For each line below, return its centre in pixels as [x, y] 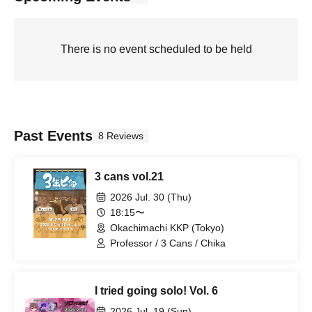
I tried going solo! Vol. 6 [156, 291]
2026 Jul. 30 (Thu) [151, 197]
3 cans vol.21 [129, 177]
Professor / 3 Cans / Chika [168, 243]
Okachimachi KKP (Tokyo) [167, 228]
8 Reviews [121, 136]
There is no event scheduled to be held [156, 49]
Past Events [53, 136]
